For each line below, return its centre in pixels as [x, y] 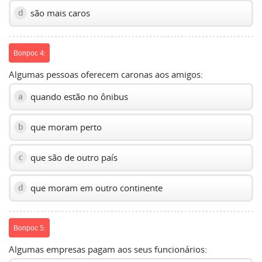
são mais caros [59, 13]
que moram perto [65, 127]
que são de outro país [73, 157]
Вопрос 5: [29, 228]
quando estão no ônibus [78, 96]
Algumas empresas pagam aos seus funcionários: [108, 249]
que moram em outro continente [95, 187]
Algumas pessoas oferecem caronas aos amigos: [106, 74]
